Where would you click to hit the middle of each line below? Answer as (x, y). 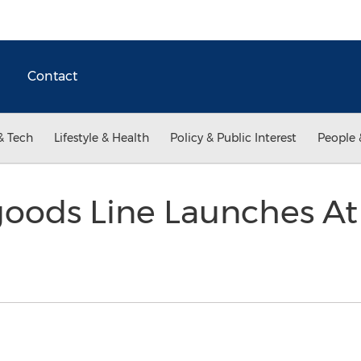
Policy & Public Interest (233, 138)
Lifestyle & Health (102, 138)
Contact (52, 76)
